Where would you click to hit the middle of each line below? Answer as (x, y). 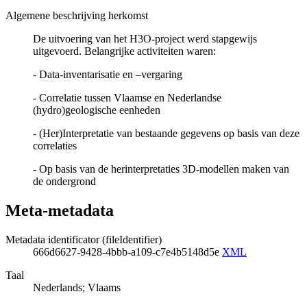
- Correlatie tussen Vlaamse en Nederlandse (127, 98)
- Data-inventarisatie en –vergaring (108, 75)
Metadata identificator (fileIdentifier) (84, 239)
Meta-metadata (60, 210)
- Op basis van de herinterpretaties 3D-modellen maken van (161, 169)
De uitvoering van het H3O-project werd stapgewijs (145, 39)
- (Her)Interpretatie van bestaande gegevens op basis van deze (166, 134)
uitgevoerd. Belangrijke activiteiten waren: (124, 51)
